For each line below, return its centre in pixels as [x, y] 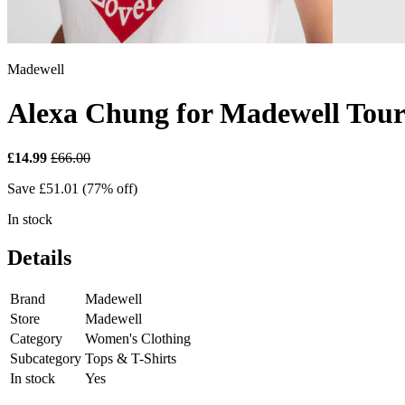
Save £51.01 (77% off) [72, 188]
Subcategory [46, 358]
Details [39, 257]
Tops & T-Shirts [131, 358]
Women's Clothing [138, 338]
